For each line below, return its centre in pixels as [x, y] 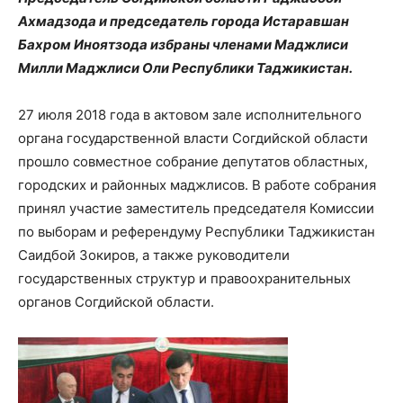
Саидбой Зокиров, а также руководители [154, 255]
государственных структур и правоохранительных [184, 278]
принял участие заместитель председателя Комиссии [196, 208]
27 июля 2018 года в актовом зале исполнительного [190, 115]
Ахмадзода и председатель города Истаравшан [184, 21]
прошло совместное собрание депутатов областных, [193, 161]
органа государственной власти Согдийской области [193, 138]
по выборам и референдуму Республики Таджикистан [197, 232]
